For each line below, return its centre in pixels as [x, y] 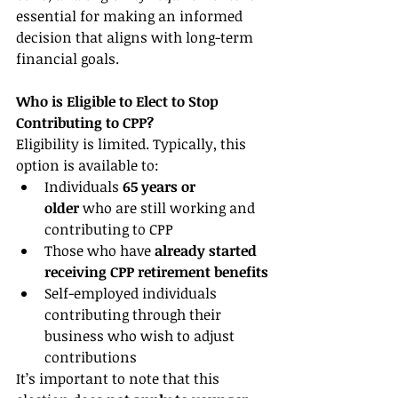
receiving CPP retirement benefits [156, 271]
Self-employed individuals [132, 293]
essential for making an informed [131, 16]
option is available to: [88, 165]
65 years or [161, 186]
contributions [91, 357]
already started [207, 250]
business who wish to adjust [141, 335]
